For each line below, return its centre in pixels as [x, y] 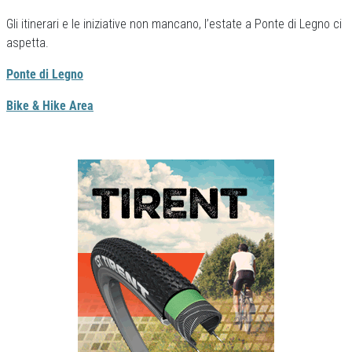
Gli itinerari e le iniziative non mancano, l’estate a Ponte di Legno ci [174, 24]
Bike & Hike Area [50, 105]
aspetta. [27, 42]
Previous [58, 167]
